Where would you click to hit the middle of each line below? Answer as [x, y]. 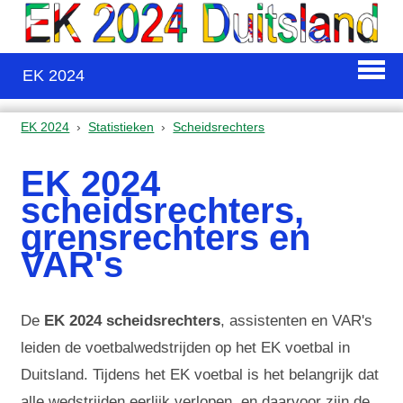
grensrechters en [166, 237]
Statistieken [121, 126]
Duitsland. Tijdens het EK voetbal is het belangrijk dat [200, 375]
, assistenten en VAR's [297, 321]
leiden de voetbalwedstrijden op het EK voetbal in [186, 348]
